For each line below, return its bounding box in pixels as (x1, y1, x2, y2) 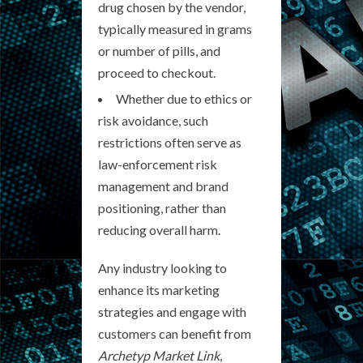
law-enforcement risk (98, 156, 217, 172)
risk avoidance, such (98, 112, 208, 128)
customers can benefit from (98, 325, 251, 341)
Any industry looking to (98, 259, 227, 275)
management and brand (98, 177, 228, 194)
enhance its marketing (98, 281, 220, 297)
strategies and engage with (98, 303, 246, 319)
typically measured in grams (98, 20, 252, 36)
